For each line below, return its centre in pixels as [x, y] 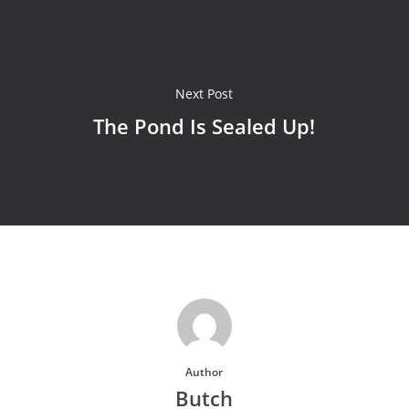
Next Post [204, 93]
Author [204, 372]
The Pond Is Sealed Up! [204, 126]
